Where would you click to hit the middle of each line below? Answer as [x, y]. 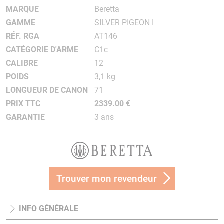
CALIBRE [22, 63]
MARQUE [22, 9]
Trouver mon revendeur [107, 179]
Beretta [107, 9]
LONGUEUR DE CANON [47, 90]
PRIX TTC [23, 104]
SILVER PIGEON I [124, 23]
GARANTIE [25, 117]
